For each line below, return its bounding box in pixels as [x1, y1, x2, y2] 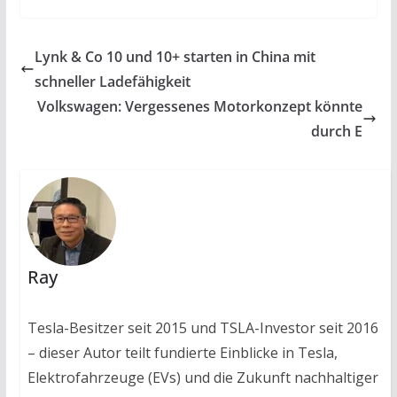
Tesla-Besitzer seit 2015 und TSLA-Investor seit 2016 [27, 318, 378, 339]
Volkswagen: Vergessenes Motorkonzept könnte [37, 97, 363, 117]
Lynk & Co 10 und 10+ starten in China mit [34, 47, 315, 67]
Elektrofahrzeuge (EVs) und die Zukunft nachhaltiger [27, 368, 378, 388]
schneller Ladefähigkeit [34, 72, 191, 92]
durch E [311, 121, 363, 142]
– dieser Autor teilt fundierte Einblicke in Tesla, [27, 343, 338, 363]
